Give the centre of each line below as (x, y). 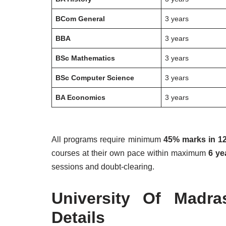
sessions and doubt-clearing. (103, 167)
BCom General (80, 19)
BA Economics (81, 97)
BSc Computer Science (95, 78)
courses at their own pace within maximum (130, 153)
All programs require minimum (107, 139)
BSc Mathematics (86, 58)
